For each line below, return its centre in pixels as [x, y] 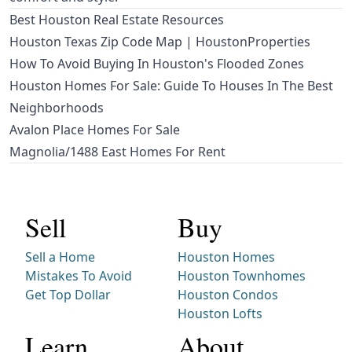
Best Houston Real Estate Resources [117, 20]
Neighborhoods [57, 108]
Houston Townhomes [242, 276]
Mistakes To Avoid [79, 276]
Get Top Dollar [68, 295]
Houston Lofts [220, 314]
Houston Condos [228, 295]
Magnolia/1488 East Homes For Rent [117, 152]
